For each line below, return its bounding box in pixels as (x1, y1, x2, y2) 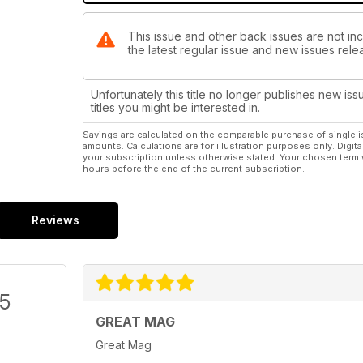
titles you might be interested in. (91, 100, 260, 115)
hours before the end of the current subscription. (83, 163, 305, 175)
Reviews (32, 213, 79, 228)
